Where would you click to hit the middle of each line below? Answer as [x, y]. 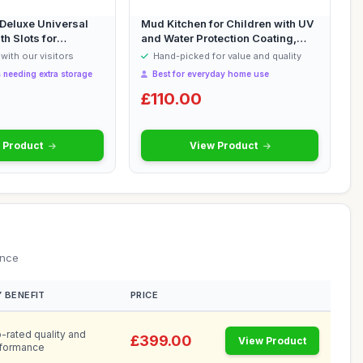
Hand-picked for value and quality [226, 56]
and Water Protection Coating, [219, 38]
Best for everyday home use [209, 74]
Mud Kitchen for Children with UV [227, 23]
